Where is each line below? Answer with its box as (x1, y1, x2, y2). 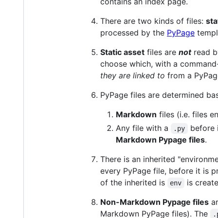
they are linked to (100, 71, 165, 81)
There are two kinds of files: (100, 16, 206, 26)
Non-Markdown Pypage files (100, 197, 209, 207)
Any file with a (116, 123, 171, 133)
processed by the (100, 28, 167, 38)
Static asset (100, 47, 145, 57)
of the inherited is (100, 178, 167, 188)
